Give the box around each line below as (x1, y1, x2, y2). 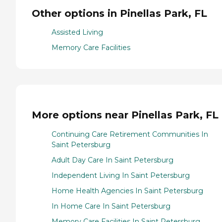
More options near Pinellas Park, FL (32, 109, 219, 121)
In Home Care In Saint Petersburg (52, 201, 170, 211)
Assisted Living (52, 28, 103, 37)
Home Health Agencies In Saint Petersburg (52, 186, 203, 195)
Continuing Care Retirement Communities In (52, 129, 208, 139)
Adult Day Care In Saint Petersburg (52, 155, 173, 165)
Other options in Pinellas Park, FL (32, 7, 207, 19)
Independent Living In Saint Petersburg (52, 170, 190, 180)
